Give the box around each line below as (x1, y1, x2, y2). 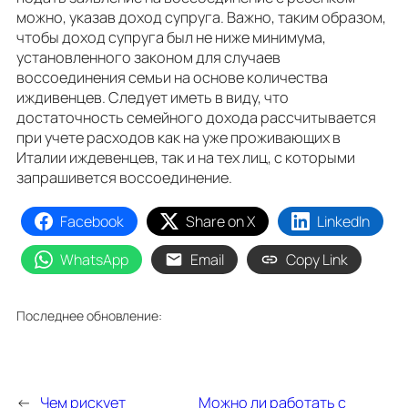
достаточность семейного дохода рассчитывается (16, 107, 376, 127)
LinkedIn (317, 211, 370, 232)
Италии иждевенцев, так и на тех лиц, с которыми (16, 147, 355, 168)
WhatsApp (60, 250, 128, 270)
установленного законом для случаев (16, 46, 280, 67)
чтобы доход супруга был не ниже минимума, (16, 26, 326, 47)
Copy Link (286, 250, 348, 270)
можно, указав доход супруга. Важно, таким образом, (16, 6, 386, 27)
